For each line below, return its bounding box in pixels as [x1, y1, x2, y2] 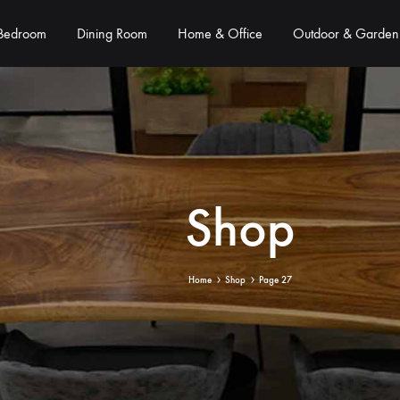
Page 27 [259, 274, 292, 286]
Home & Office [177, 24, 262, 42]
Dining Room [76, 24, 147, 42]
